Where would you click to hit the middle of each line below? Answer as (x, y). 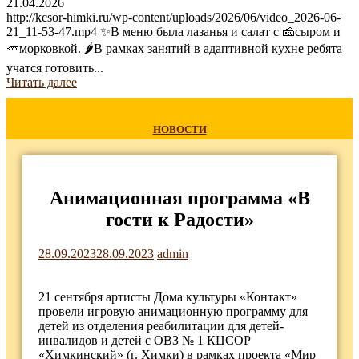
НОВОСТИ (179, 130)
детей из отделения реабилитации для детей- (161, 325)
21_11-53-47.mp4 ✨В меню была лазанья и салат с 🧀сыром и (173, 32)
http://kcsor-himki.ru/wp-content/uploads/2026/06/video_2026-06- (173, 17)
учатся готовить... (55, 68)
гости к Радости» (179, 219)
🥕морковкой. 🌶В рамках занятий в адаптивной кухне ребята (174, 48)
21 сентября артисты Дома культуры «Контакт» (168, 296)
